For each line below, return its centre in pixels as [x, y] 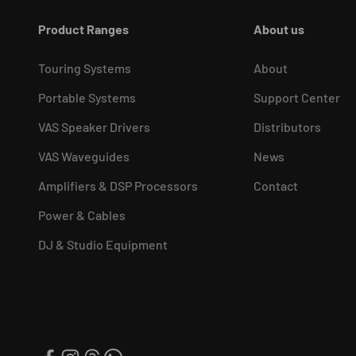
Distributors [287, 127]
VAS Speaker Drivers [94, 127]
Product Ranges [83, 29]
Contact [276, 186]
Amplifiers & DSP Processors [118, 186]
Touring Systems [85, 68]
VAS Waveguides [84, 157]
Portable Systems [87, 98]
